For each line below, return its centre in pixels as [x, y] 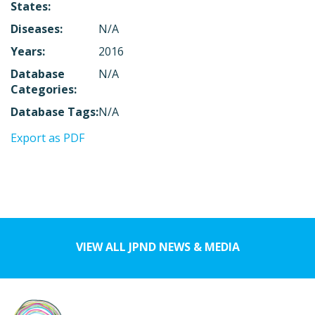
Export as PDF [47, 137]
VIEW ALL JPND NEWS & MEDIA [157, 246]
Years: [28, 51]
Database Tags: [54, 111]
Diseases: [37, 28]
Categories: [44, 89]
